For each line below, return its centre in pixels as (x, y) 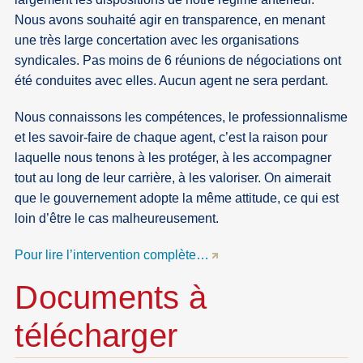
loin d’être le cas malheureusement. (117, 218)
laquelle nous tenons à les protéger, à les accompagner (173, 157)
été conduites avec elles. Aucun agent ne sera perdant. (172, 80)
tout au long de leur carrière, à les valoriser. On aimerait (173, 177)
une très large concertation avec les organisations (157, 40)
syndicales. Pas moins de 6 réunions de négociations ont (178, 60)
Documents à (111, 298)
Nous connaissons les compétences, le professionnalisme (181, 117)
